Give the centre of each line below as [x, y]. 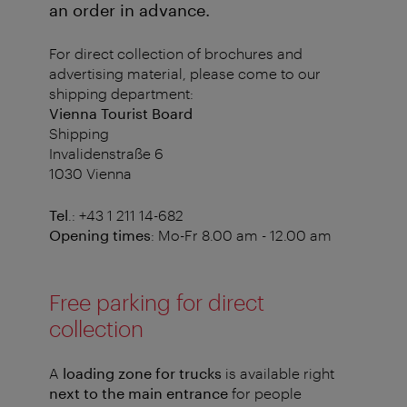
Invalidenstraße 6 [106, 154]
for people [265, 393]
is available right [278, 373]
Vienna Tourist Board [121, 114]
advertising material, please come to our [185, 74]
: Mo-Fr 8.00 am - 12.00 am [241, 235]
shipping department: [121, 94]
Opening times [100, 235]
